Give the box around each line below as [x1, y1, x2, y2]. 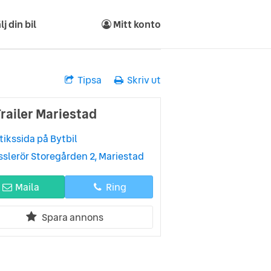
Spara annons [41, 210, 103, 224]
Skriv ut [127, 73, 161, 87]
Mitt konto [111, 17, 161, 31]
